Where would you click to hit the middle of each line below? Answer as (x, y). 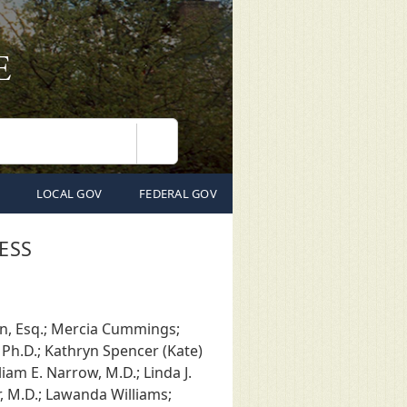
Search (177, 151)
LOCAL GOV (69, 194)
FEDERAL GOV (178, 194)
